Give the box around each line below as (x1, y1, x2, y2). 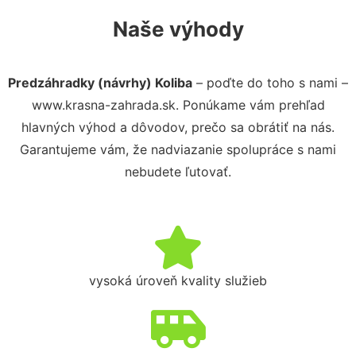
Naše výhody (112, 16, 244, 41)
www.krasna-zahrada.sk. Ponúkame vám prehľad (31, 96, 325, 113)
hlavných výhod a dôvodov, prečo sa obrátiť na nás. (21, 118, 335, 135)
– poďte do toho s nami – (192, 74, 348, 91)
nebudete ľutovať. (125, 163, 231, 180)
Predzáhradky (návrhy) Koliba (8, 74, 192, 91)
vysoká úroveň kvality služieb (89, 272, 267, 288)
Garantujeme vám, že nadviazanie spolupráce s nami (20, 141, 336, 157)
